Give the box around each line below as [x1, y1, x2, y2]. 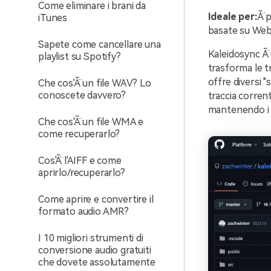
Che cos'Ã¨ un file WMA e [38, 116, 144, 128]
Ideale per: [207, 11, 257, 23]
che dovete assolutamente [38, 256, 156, 268]
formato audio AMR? [38, 206, 129, 217]
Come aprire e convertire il [38, 194, 154, 205]
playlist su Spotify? [38, 51, 121, 62]
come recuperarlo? [38, 128, 120, 140]
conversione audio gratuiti [38, 244, 151, 256]
